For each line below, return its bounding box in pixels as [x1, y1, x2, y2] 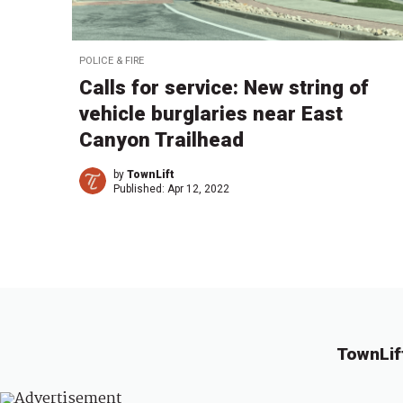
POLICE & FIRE [79, 55, 144, 67]
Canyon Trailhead [79, 128, 244, 152]
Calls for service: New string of [79, 76, 369, 100]
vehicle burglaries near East [79, 102, 343, 126]
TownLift [127, 168, 175, 182]
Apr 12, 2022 [167, 183, 229, 196]
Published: [113, 183, 167, 196]
